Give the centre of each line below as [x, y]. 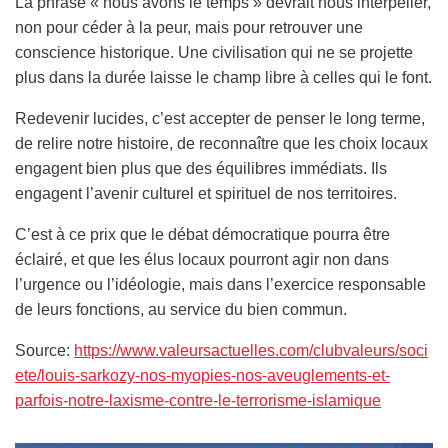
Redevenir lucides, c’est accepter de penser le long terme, [220, 118]
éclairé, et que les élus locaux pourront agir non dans [202, 259]
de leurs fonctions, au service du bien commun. [181, 309]
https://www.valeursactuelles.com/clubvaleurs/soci [251, 350]
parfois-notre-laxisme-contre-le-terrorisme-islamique [198, 400]
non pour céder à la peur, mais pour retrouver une [189, 27]
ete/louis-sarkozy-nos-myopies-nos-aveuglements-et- [202, 375]
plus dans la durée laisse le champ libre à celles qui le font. [223, 77]
